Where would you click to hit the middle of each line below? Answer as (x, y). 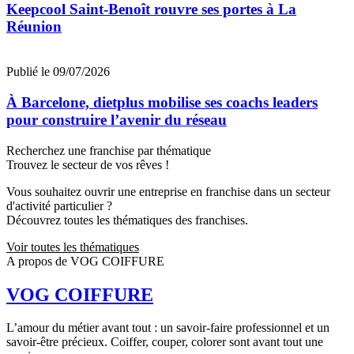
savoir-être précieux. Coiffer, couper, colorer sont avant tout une (165, 342)
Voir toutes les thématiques (73, 247)
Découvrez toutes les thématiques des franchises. (127, 220)
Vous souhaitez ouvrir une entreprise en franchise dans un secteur (168, 191)
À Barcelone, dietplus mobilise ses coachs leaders (162, 102)
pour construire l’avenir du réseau (117, 119)
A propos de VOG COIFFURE (85, 261)
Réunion (34, 27)
